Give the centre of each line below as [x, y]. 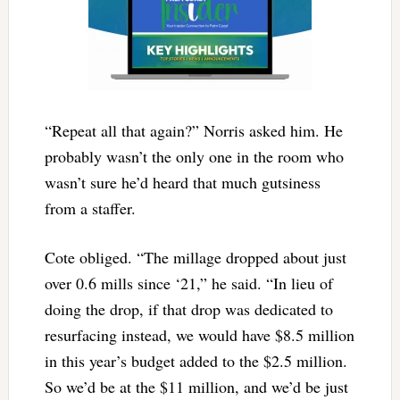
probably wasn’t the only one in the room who [194, 156]
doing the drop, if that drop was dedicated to [188, 308]
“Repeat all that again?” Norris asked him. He [193, 130]
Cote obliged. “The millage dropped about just [195, 257]
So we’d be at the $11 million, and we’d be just [196, 386]
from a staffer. [92, 208]
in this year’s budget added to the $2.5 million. [196, 360]
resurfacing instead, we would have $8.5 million [199, 334]
